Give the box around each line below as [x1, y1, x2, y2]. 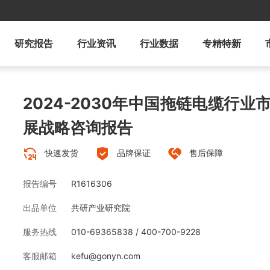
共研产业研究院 [71, 202, 130, 213]
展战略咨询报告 [23, 118, 133, 137]
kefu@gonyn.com [71, 251, 140, 262]
